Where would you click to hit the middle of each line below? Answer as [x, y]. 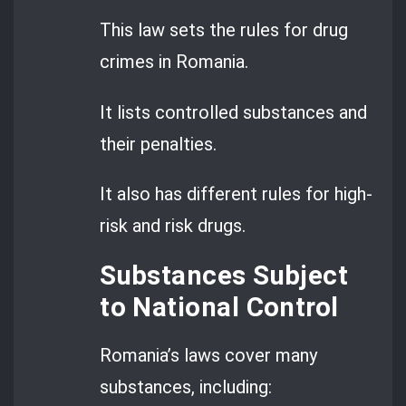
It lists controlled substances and [234, 112]
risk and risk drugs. [173, 225]
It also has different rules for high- [237, 193]
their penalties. [159, 144]
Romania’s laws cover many [209, 356]
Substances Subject [224, 276]
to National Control [219, 308]
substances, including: [186, 387]
